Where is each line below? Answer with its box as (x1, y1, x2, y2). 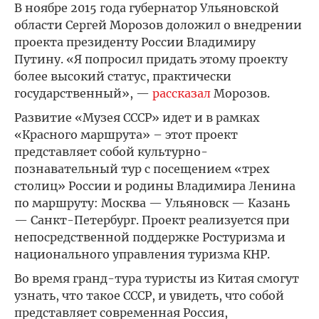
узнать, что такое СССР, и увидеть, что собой (14, 288, 284, 303)
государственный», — (14, 86, 152, 100)
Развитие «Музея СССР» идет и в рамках (14, 110, 260, 125)
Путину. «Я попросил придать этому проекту (14, 52, 288, 66)
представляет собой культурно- (14, 145, 208, 159)
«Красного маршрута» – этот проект (14, 127, 238, 142)
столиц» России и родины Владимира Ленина (14, 179, 296, 193)
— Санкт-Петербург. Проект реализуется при (14, 213, 290, 227)
